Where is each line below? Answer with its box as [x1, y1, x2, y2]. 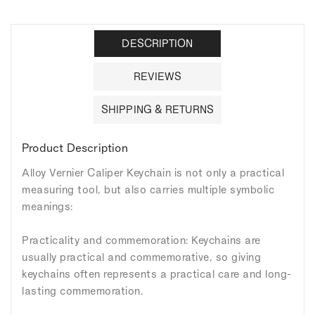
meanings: [22, 200, 73, 212]
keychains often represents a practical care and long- [22, 267, 292, 280]
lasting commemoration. [22, 284, 143, 297]
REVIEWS [133, 70, 182, 82]
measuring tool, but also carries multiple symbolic [22, 183, 274, 195]
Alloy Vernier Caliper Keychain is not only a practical [22, 166, 284, 179]
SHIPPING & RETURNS [101, 103, 214, 115]
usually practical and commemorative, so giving [22, 250, 261, 263]
